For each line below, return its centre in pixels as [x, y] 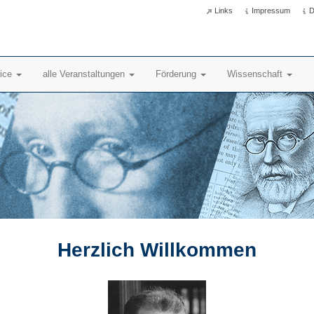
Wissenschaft [256, 74]
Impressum [271, 10]
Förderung [177, 74]
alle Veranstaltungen [85, 74]
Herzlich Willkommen [157, 250]
